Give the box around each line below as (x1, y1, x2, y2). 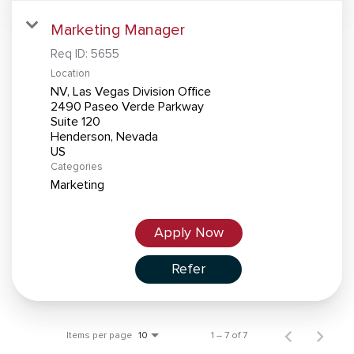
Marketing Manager (51, 20, 185, 39)
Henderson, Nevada (51, 128, 158, 144)
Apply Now (153, 224, 224, 241)
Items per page (66, 329, 132, 341)
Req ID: (51, 46, 91, 61)
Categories (51, 160, 103, 173)
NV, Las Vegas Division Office (51, 83, 211, 99)
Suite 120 (51, 113, 100, 129)
